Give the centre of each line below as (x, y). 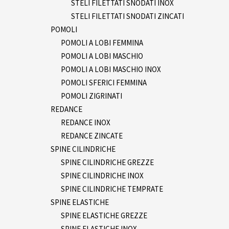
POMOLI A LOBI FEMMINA (102, 42)
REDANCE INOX (86, 122)
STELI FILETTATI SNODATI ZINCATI (128, 16)
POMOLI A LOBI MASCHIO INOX (111, 69)
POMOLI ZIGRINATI (91, 96)
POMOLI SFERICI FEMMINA (104, 82)
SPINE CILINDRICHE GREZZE (107, 162)
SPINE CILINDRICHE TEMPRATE (112, 189)
